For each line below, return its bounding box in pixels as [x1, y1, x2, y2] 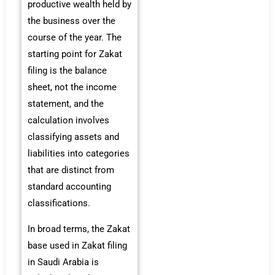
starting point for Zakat [28, 48, 122, 60]
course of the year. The [28, 32, 122, 43]
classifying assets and [28, 131, 119, 142]
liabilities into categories [28, 148, 130, 159]
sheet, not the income [28, 82, 117, 93]
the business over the [28, 15, 115, 26]
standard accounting [28, 181, 111, 192]
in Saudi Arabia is [28, 256, 99, 268]
